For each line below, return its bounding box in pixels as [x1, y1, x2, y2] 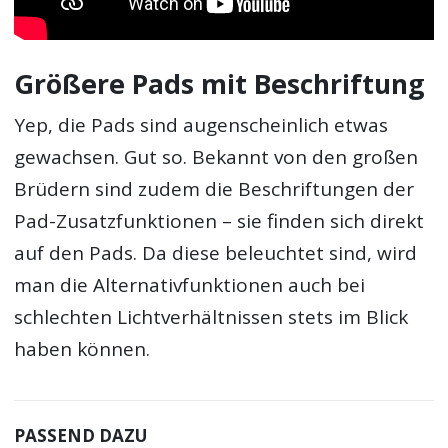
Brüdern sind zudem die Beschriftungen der [14, 176, 415, 203]
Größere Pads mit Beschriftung [14, 65, 426, 102]
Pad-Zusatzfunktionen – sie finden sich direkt [14, 208, 425, 235]
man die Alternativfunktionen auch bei [14, 272, 366, 299]
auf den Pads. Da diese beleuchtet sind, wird [14, 240, 418, 267]
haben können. [14, 336, 151, 363]
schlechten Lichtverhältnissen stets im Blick [14, 304, 409, 331]
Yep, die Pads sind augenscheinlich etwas [14, 112, 389, 139]
